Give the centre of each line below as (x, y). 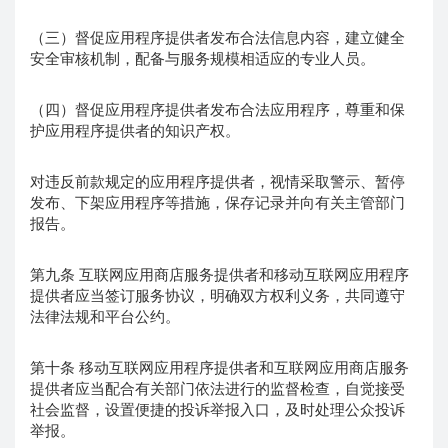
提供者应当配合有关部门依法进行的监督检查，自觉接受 (217, 388)
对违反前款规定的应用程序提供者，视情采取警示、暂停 (217, 181)
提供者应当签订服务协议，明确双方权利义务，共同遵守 (217, 295)
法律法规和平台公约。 (105, 316)
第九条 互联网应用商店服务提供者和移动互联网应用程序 (219, 274)
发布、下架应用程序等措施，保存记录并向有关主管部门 (217, 202)
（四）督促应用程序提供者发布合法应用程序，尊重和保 (217, 109)
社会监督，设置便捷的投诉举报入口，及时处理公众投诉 (217, 409)
